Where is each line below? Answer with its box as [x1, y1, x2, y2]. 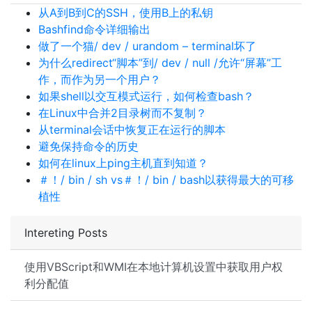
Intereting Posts [24, 226, 107, 240]
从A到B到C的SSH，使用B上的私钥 [38, 6, 213, 19]
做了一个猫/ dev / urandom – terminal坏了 [38, 39, 256, 53]
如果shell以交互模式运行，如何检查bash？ [38, 89, 254, 103]
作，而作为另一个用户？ [38, 72, 161, 86]
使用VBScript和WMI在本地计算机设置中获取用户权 [24, 260, 283, 274]
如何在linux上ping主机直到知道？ [38, 156, 208, 170]
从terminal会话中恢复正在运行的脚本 [38, 123, 226, 136]
